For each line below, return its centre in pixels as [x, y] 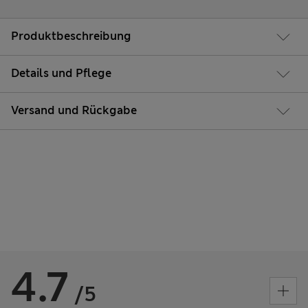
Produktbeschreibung [71, 36]
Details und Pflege [61, 74]
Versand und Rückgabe [74, 111]
